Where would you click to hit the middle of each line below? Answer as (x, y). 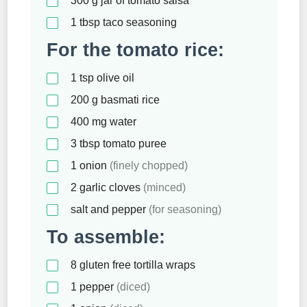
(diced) (133, 286)
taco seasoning (138, 22)
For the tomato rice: (135, 50)
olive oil (114, 77)
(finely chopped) (149, 165)
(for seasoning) (185, 209)
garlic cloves (111, 187)
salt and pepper (110, 209)
